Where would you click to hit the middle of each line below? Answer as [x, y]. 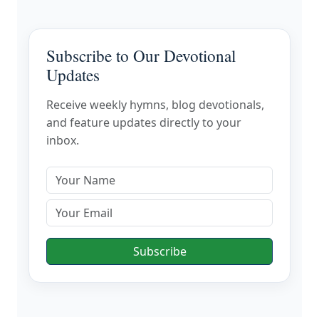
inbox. [63, 141]
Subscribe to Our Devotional [141, 56]
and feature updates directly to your [144, 123]
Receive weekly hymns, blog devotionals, [155, 105]
